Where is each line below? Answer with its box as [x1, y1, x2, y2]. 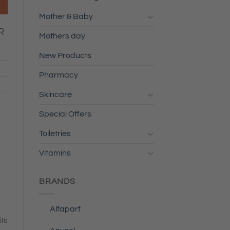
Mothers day [39, 31, 85, 40]
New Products [39, 51, 91, 60]
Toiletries [39, 129, 71, 138]
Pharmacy [39, 70, 78, 79]
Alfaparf [49, 205, 81, 214]
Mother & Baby [39, 12, 93, 21]
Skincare [39, 90, 72, 99]
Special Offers [39, 109, 91, 118]
